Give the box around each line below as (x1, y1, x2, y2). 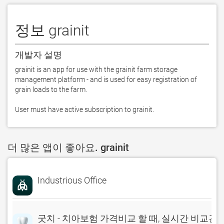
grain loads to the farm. (15, 85, 87, 93)
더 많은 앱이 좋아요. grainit (7, 141, 129, 153)
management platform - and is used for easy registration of (15, 75, 197, 83)
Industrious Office (37, 175, 106, 185)
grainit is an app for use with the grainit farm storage (15, 65, 177, 73)
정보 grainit (15, 21, 89, 39)
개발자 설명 (15, 49, 62, 60)
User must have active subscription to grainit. (15, 105, 154, 113)
